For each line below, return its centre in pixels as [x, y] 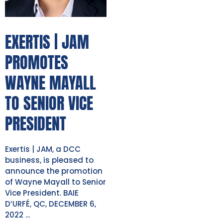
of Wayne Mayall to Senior [56, 182]
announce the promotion [54, 171]
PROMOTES [37, 62]
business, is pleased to [49, 160]
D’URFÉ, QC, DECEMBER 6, [51, 204]
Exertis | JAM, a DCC [43, 149]
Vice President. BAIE [42, 193]
